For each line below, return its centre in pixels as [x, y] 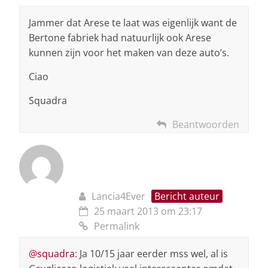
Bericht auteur [187, 196]
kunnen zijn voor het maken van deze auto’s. [129, 52]
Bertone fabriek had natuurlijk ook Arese [120, 37]
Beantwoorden [206, 124]
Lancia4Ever [118, 196]
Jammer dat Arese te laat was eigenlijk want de [133, 22]
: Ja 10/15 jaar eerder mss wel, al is [151, 253]
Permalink [117, 226]
